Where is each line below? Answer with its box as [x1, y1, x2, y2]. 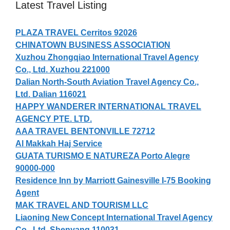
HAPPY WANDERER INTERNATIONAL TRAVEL [15, 102, 201, 111]
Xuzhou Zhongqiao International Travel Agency [15, 52, 199, 62]
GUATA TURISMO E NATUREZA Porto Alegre [15, 151, 190, 160]
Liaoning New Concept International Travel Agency [15, 213, 213, 222]
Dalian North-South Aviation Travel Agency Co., [15, 77, 199, 86]
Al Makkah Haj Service [15, 139, 102, 148]
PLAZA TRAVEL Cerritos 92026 [15, 28, 137, 37]
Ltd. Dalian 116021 [15, 89, 86, 99]
